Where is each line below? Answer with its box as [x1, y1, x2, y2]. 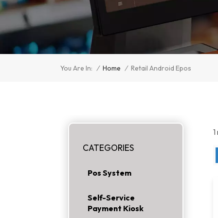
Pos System [88, 168, 131, 178]
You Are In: [60, 64, 92, 73]
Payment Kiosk [88, 203, 144, 214]
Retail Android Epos [131, 64, 191, 73]
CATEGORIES [83, 142, 134, 153]
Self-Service [88, 193, 135, 203]
